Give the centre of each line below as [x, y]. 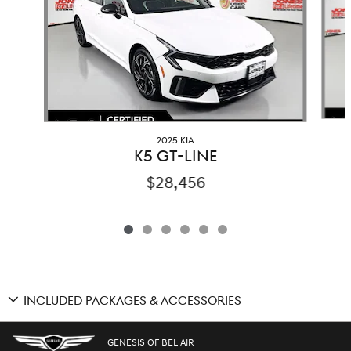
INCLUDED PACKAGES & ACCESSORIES [132, 302]
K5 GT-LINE [175, 157]
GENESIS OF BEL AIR [151, 342]
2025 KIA [175, 141]
